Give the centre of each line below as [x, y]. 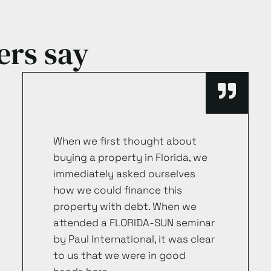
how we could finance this [117, 190]
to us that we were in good [119, 255]
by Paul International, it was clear [134, 239]
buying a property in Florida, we [130, 157]
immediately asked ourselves [124, 174]
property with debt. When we [125, 206]
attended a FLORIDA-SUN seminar [134, 223]
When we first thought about [125, 141]
